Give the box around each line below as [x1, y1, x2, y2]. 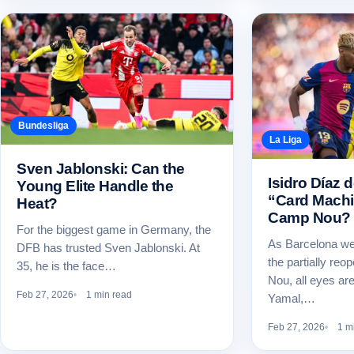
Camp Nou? [268, 209, 351, 227]
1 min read [86, 288, 132, 300]
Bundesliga [18, 119, 69, 131]
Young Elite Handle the [17, 177, 174, 194]
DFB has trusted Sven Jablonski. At [17, 240, 200, 254]
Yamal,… [268, 292, 315, 306]
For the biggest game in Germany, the [17, 222, 211, 236]
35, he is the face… [17, 258, 116, 273]
